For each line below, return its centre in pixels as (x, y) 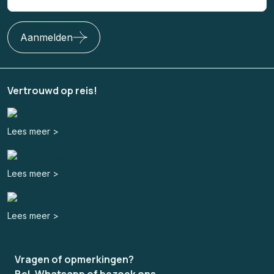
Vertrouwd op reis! (52, 90)
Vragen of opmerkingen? (74, 260)
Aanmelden (46, 37)
